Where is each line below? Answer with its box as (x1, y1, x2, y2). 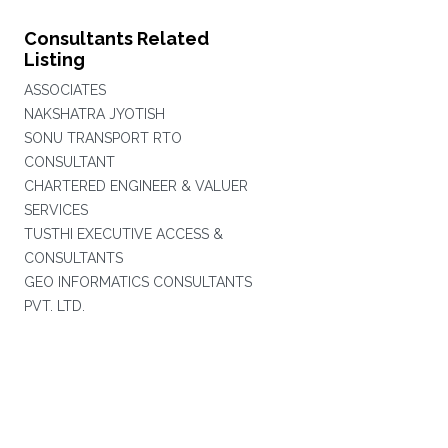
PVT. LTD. (23, 298, 85, 314)
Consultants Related (23, 28, 209, 49)
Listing (23, 49, 85, 70)
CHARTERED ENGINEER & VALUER (23, 178, 248, 194)
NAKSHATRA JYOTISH (23, 106, 165, 122)
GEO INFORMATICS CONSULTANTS (23, 274, 252, 290)
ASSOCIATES (23, 82, 106, 98)
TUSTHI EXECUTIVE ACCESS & (23, 226, 223, 242)
